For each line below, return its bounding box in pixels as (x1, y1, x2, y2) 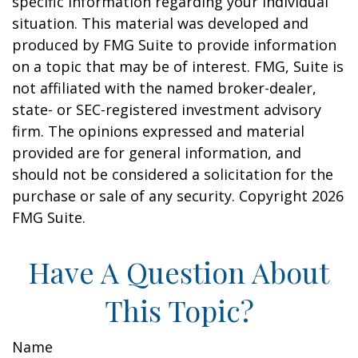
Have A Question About (29, 253, 329, 291)
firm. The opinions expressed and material (12, 121, 304, 141)
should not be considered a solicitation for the (12, 165, 333, 184)
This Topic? (104, 291, 254, 329)
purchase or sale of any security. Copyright (12, 186, 312, 205)
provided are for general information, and (12, 143, 301, 162)
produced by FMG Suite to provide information (12, 35, 336, 54)
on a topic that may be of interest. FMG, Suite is (12, 57, 344, 76)
